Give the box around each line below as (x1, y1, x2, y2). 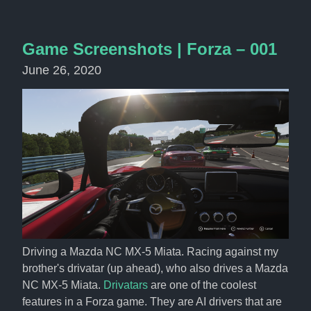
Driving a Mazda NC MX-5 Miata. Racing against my (22, 246, 278, 258)
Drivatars (103, 279, 148, 291)
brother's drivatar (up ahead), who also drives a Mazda (22, 262, 288, 274)
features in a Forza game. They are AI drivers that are (22, 296, 282, 308)
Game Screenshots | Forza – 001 (22, 40, 277, 58)
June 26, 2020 (22, 63, 101, 77)
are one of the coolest (148, 279, 256, 291)
